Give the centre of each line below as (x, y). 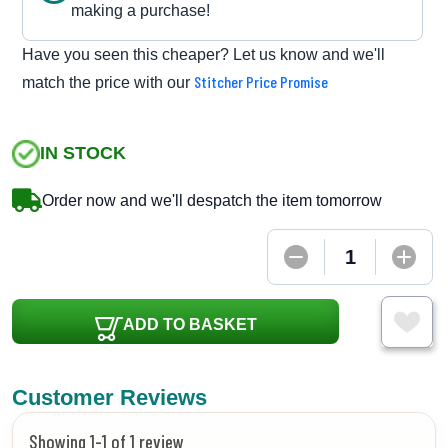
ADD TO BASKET (189, 324)
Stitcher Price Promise (261, 81)
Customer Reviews (109, 397)
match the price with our (108, 82)
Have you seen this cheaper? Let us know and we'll (203, 54)
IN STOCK (83, 153)
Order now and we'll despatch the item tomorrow (212, 200)
